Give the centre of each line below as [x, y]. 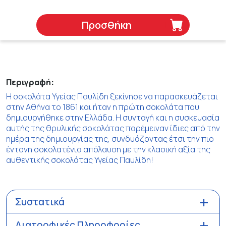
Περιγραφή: [30, 82]
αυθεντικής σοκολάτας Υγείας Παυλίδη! [80, 160]
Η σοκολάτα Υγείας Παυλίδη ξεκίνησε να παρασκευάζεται [112, 96]
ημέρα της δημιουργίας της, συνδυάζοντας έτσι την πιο [110, 139]
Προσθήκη [107, 25]
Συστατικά [40, 202]
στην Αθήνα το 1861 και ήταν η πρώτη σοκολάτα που [103, 107]
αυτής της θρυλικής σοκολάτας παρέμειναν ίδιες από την [113, 128]
